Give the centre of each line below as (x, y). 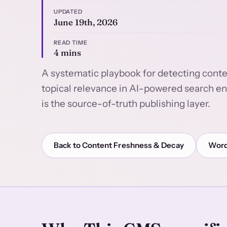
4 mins (67, 53)
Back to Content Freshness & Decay (119, 145)
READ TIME (70, 42)
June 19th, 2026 (85, 22)
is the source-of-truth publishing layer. (126, 104)
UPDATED (68, 11)
